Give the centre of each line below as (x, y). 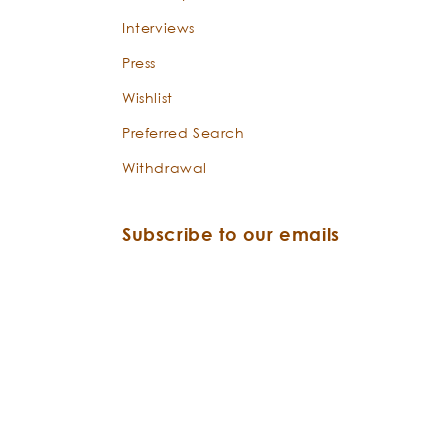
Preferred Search (183, 132)
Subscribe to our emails (231, 234)
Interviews (158, 27)
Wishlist (147, 97)
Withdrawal (164, 167)
